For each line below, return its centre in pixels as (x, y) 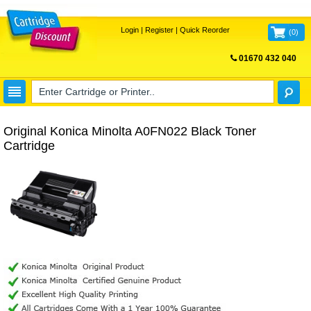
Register (159, 30)
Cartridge (29, 146)
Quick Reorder (204, 30)
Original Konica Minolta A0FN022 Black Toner (130, 131)
